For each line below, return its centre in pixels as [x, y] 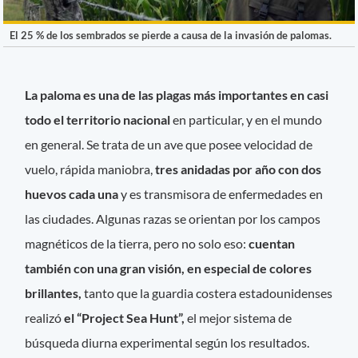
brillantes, [54, 292]
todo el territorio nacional [98, 119]
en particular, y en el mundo [247, 119]
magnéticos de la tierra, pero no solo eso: [137, 243]
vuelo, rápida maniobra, [89, 169]
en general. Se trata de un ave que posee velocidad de [169, 144]
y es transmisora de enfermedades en [221, 193]
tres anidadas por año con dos [237, 169]
